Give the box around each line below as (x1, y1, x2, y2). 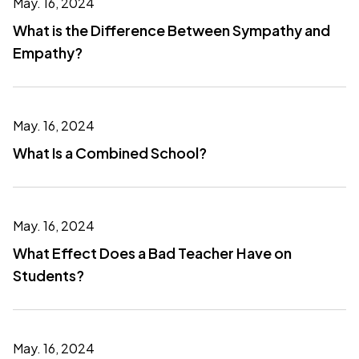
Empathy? (13, 43, 83, 62)
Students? (13, 266, 84, 284)
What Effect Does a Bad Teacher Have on (13, 244, 292, 262)
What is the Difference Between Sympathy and (13, 21, 330, 39)
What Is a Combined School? (13, 143, 207, 162)
